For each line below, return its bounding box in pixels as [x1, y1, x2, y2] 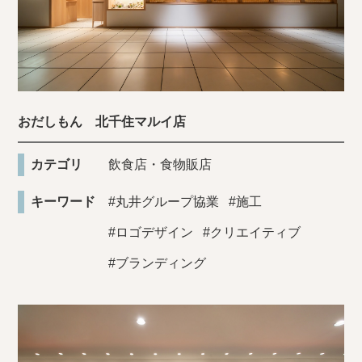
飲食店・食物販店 [108, 158, 213, 171]
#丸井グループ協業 [108, 195, 220, 208]
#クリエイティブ [203, 225, 301, 239]
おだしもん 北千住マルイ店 [18, 115, 187, 128]
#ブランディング [108, 256, 207, 270]
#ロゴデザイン [108, 225, 194, 239]
